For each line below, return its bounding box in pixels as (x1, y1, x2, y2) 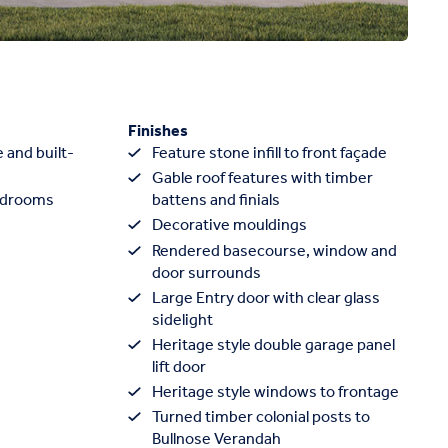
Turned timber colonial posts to (152, 402, 370, 434)
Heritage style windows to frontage (152, 377, 399, 409)
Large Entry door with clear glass (152, 282, 380, 314)
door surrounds (152, 257, 261, 289)
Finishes (128, 116, 188, 147)
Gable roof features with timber (152, 163, 373, 195)
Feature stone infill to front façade (152, 138, 387, 169)
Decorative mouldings (152, 210, 307, 242)
